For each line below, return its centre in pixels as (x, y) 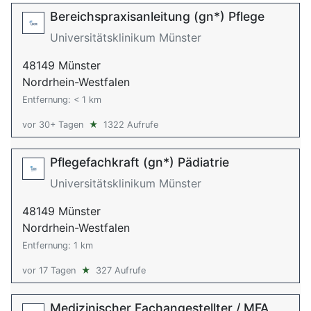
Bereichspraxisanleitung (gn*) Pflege (157, 16)
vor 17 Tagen (49, 270)
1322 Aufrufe (131, 125)
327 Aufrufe (121, 270)
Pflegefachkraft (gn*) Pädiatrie (140, 162)
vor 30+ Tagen (53, 125)
